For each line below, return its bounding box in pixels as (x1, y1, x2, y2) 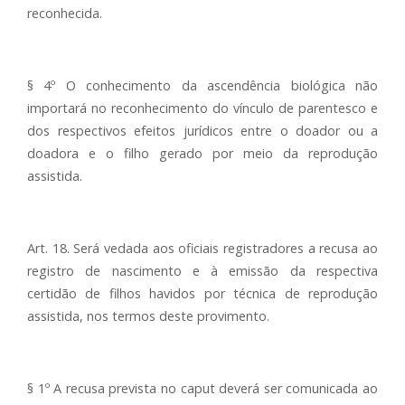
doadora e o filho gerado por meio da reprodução (27, 145, 378, 162)
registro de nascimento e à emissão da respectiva (27, 262, 378, 279)
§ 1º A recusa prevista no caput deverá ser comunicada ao (27, 380, 378, 397)
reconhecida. (27, 5, 102, 22)
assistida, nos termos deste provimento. (27, 307, 269, 325)
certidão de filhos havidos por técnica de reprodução (27, 285, 378, 302)
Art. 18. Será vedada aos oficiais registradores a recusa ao (27, 240, 378, 257)
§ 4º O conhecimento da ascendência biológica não (27, 77, 378, 94)
